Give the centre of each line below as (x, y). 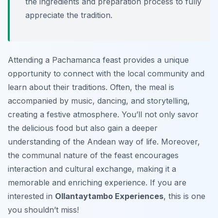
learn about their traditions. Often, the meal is (91, 87)
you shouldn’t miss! (43, 210)
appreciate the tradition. (69, 15)
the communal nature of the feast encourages (93, 155)
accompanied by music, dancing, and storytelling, (99, 101)
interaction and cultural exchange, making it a (92, 169)
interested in (31, 196)
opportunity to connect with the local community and (106, 74)
